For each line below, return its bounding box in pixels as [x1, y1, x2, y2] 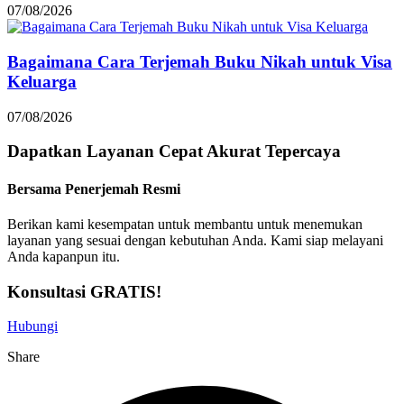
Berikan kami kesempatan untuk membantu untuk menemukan [7, 216, 363, 232]
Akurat [207, 142, 265, 161]
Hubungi [7, 318, 58, 335]
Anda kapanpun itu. [7, 248, 120, 264]
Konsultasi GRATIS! [7, 281, 161, 301]
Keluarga [7, 71, 77, 91]
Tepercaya [265, 142, 341, 161]
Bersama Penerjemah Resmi [7, 180, 180, 197]
